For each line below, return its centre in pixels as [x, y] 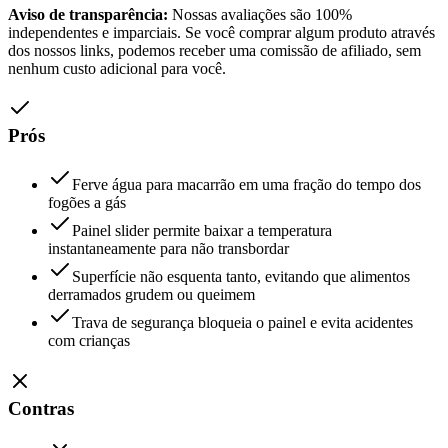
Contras [41, 408]
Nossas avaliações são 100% [260, 14]
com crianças [89, 341]
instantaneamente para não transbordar [168, 249]
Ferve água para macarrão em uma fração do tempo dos [246, 185]
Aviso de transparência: [88, 14]
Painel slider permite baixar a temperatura [202, 231]
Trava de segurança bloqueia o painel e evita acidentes [242, 323]
